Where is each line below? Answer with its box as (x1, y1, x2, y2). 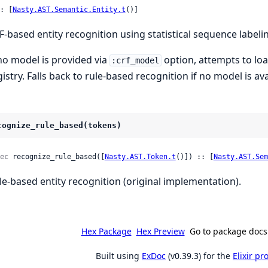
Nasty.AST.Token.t (104, 153, 176, 162)
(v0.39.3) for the (166, 250, 233, 262)
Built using (96, 250, 142, 262)
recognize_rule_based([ (8, 153, 105, 162)
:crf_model (111, 55, 160, 65)
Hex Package (81, 226, 132, 237)
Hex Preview (136, 226, 185, 237)
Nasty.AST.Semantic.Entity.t (12, 5, 126, 14)
